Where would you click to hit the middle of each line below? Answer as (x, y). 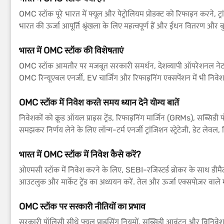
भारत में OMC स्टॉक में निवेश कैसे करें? (80, 154)
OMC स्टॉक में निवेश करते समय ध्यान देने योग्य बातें (99, 102)
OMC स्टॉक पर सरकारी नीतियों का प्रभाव (82, 206)
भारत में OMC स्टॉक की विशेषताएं (71, 50)
